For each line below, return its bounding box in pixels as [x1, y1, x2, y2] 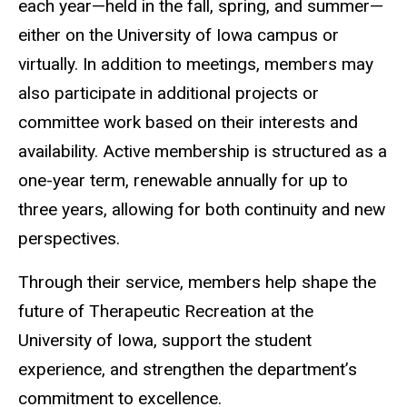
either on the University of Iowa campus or [18, 24, 339, 45]
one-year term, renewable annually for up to [18, 169, 348, 191]
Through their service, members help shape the [18, 272, 376, 293]
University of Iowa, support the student [18, 330, 312, 352]
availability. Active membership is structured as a [18, 140, 387, 162]
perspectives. [18, 227, 120, 249]
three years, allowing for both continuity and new [18, 198, 385, 220]
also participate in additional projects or [18, 82, 319, 104]
